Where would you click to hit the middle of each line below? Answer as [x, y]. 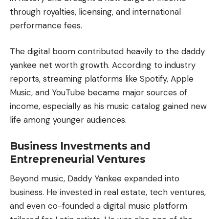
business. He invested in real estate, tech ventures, [108, 192]
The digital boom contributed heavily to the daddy [107, 52]
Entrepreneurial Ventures [77, 159]
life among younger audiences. [68, 120]
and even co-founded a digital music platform [99, 206]
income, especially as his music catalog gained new [108, 106]
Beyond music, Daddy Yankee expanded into [95, 178]
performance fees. [46, 25]
